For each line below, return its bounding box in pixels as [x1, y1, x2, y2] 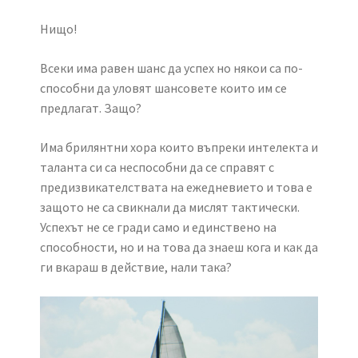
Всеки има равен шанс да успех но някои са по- [40, 60, 303, 77]
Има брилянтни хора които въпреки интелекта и [40, 139, 318, 156]
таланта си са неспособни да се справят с [40, 159, 274, 176]
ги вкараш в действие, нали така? [40, 259, 232, 276]
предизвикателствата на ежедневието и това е [40, 179, 312, 196]
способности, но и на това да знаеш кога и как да [40, 239, 318, 256]
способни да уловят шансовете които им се [40, 80, 287, 97]
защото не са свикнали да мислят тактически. [40, 199, 300, 216]
